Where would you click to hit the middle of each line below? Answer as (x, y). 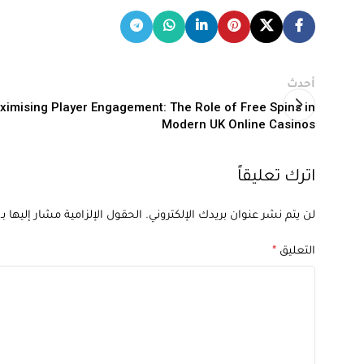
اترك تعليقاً (276, 178)
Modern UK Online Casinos (238, 125)
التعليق (296, 252)
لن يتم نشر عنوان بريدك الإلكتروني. (230, 216)
